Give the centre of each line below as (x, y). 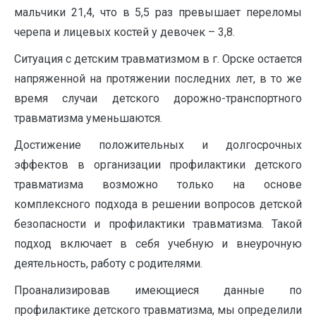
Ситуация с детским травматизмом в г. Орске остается (158, 59)
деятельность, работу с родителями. (108, 263)
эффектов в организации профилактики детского (158, 164)
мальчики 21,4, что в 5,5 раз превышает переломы (158, 12)
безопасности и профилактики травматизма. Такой (158, 224)
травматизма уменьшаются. (88, 118)
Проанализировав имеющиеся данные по (158, 290)
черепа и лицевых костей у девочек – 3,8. (124, 32)
